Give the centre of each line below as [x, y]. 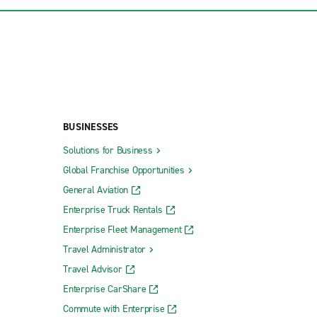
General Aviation [96, 190]
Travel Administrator [104, 250]
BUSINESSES [91, 127]
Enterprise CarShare [105, 289]
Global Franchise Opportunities [124, 171]
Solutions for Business [108, 151]
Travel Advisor [93, 270]
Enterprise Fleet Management [122, 230]
